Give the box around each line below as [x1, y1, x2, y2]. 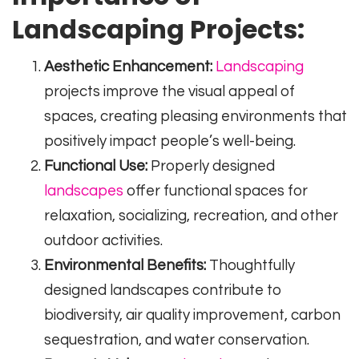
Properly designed [147, 159, 275, 175]
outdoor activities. [44, 233, 163, 249]
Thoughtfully [206, 258, 295, 274]
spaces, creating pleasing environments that [44, 109, 347, 125]
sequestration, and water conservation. [44, 333, 309, 349]
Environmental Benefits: [44, 258, 206, 274]
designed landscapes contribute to [44, 283, 282, 299]
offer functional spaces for [123, 184, 308, 200]
